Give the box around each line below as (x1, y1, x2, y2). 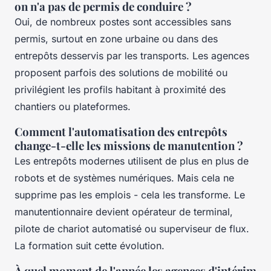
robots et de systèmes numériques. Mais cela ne (15, 171, 234, 184)
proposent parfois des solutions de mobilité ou (15, 66, 227, 79)
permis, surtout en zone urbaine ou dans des (15, 32, 218, 45)
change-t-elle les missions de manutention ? (15, 137, 243, 153)
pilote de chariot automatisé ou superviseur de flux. (15, 222, 249, 235)
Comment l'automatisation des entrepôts (15, 123, 227, 139)
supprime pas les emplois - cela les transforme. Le (15, 188, 245, 201)
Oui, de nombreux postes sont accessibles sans (15, 15, 231, 28)
